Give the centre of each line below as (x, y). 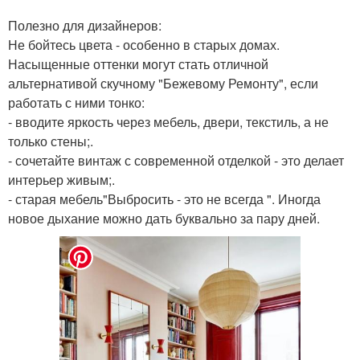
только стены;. (51, 141)
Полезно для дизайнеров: (85, 26)
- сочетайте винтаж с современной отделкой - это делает (176, 161)
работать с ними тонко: (76, 103)
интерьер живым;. (61, 180)
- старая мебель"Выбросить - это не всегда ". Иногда (164, 199)
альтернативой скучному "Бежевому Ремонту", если (163, 84)
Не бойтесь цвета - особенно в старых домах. (144, 45)
